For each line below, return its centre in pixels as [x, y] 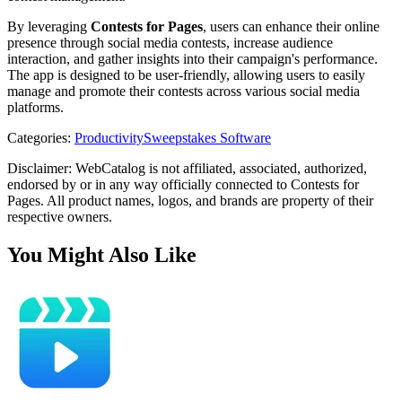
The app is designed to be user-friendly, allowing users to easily [186, 74]
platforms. [35, 107]
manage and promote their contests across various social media [184, 91]
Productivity [109, 137]
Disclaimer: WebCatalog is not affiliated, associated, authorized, [187, 168]
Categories [37, 137]
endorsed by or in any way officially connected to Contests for [183, 184]
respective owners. [60, 216]
